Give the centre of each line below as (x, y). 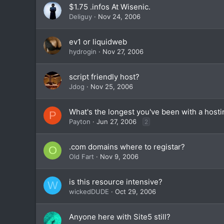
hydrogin (83, 51)
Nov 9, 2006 (119, 156)
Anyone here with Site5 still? (120, 217)
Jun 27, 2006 (116, 121)
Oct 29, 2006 (135, 191)
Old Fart (81, 156)
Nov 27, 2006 (123, 51)
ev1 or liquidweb (98, 42)
